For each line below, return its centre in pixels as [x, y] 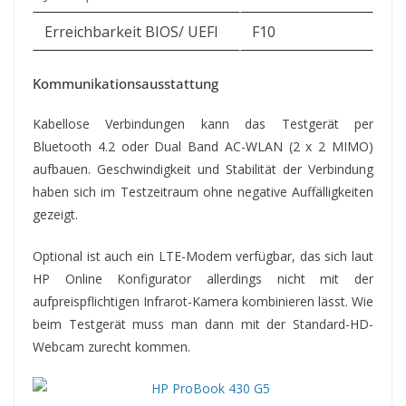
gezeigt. [55, 214]
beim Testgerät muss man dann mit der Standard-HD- [203, 324]
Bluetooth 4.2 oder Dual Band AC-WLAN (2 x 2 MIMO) [203, 146]
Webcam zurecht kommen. [111, 346]
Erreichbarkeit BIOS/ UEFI [131, 31]
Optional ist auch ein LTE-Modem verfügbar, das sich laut [203, 256]
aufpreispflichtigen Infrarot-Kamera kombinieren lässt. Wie [203, 301]
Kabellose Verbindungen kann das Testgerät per [203, 123]
